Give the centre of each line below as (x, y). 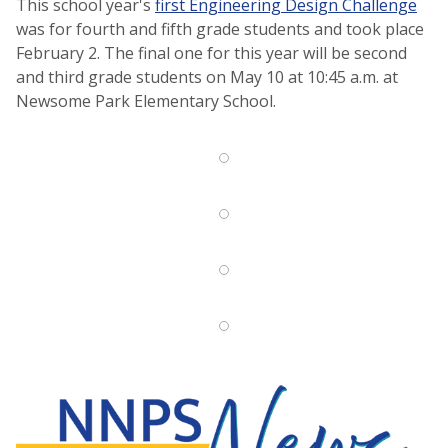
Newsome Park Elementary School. (146, 100)
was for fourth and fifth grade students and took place (220, 28)
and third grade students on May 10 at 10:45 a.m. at (207, 76)
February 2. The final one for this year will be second (211, 52)
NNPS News (105, 403)
